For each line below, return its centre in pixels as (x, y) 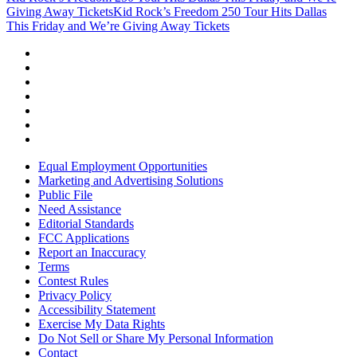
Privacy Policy (75, 296)
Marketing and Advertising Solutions (131, 181)
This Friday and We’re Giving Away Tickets (118, 26)
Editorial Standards (86, 224)
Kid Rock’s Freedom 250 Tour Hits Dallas (220, 12)
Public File (65, 195)
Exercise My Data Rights (102, 324)
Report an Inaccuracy (92, 253)
